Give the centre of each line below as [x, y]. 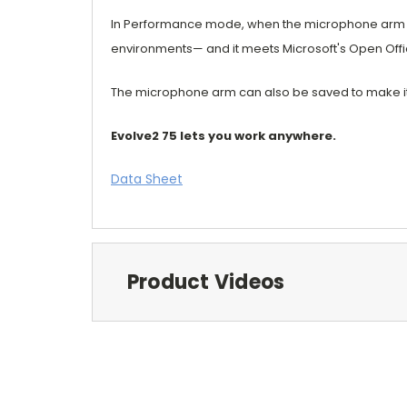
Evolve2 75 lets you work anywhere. [223, 135]
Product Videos [206, 282]
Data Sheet [147, 179]
